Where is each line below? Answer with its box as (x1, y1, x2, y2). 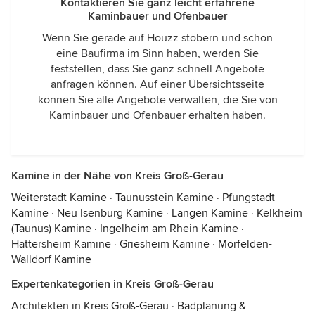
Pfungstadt (222, 191, 275, 205)
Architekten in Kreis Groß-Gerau (11, 299, 169, 313)
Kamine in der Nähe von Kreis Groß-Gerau (11, 169, 224, 183)
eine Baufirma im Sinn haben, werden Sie (56, 46, 259, 60)
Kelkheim (257, 206, 302, 220)
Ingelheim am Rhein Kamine (100, 221, 238, 236)
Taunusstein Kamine (115, 191, 214, 205)
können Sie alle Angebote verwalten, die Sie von (37, 93, 278, 107)
